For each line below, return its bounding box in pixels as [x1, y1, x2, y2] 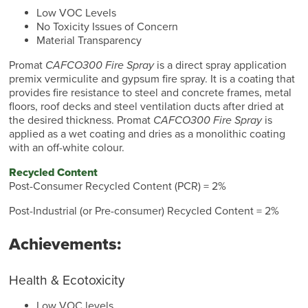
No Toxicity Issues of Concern [36, 20, 179, 34]
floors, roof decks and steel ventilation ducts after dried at [9, 100, 285, 114]
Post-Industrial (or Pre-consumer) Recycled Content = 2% [9, 204, 280, 219]
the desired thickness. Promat [9, 113, 154, 128]
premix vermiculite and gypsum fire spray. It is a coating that [9, 72, 296, 87]
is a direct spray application [154, 58, 287, 73]
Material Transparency [36, 34, 142, 48]
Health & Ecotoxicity [9, 272, 125, 288]
